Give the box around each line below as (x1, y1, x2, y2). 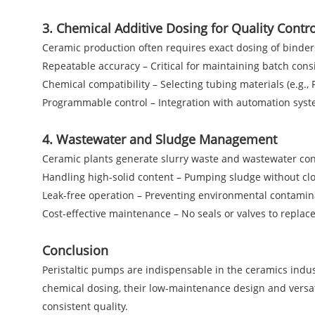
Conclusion (42, 241, 108, 259)
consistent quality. (42, 299, 128, 313)
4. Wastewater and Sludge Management (42, 130, 277, 148)
